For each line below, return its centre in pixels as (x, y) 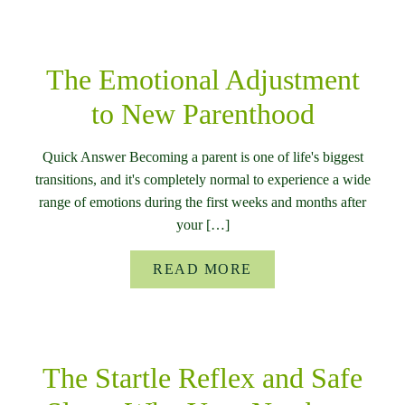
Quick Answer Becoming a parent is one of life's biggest (202, 157)
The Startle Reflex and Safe (202, 378)
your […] (202, 225)
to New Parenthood (202, 114)
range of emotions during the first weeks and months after (202, 202)
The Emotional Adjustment (202, 80)
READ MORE (202, 269)
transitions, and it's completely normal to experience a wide (202, 180)
